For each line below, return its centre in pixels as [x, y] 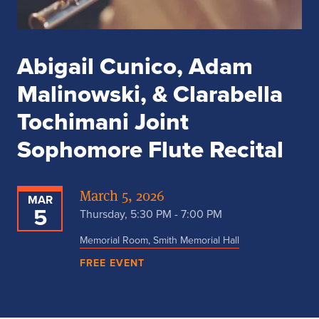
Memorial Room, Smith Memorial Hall [159, 241]
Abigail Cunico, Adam [135, 66]
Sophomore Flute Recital [150, 150]
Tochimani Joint [103, 122]
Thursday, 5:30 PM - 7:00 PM [151, 214]
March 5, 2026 [122, 196]
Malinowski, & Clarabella [150, 94]
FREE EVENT [112, 263]
